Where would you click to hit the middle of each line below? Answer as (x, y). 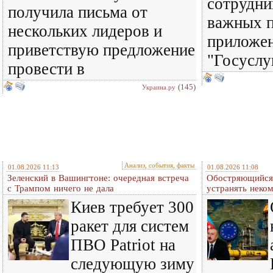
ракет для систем (130, 226)
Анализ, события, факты (159, 165)
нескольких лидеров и (85, 31)
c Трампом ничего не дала (61, 188)
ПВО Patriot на (123, 245)
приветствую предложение (101, 50)
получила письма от (78, 12)
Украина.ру (159, 87)
